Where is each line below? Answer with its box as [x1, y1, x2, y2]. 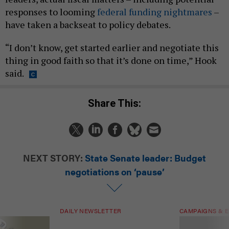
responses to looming [5, 5, 97, 18]
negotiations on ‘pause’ [64, 165, 165, 178]
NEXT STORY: [23, 151, 83, 165]
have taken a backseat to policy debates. [5, 18, 172, 31]
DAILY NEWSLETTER [60, 206, 122, 216]
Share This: [95, 97, 141, 110]
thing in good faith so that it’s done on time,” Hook [5, 54, 217, 66]
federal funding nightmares [97, 5, 212, 18]
